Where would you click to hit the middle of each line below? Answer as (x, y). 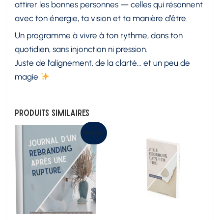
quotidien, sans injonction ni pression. (81, 49)
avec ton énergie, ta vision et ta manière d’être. (101, 18)
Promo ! (94, 133)
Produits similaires (52, 112)
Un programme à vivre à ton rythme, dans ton (99, 36)
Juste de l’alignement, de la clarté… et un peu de (103, 63)
